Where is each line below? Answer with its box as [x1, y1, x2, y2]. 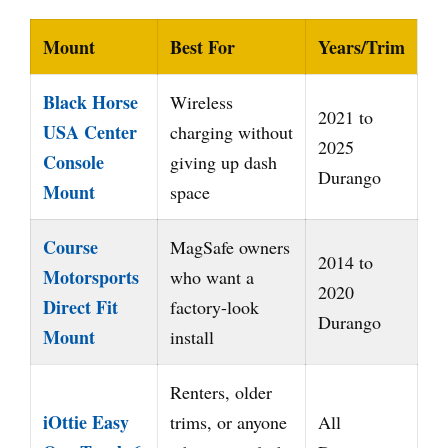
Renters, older [170, 379, 272, 404]
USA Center [43, 118, 137, 145]
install [170, 324, 214, 349]
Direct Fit [43, 293, 118, 320]
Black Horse [43, 88, 138, 115]
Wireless [170, 89, 233, 114]
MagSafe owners [170, 234, 290, 259]
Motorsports [43, 263, 139, 290]
